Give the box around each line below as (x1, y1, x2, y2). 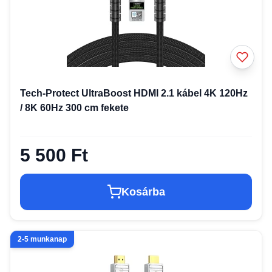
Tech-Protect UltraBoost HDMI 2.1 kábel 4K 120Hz (20, 87, 248, 98)
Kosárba (121, 185, 165, 198)
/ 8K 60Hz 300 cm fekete (20, 102, 129, 113)
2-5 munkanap (18, 234, 67, 243)
